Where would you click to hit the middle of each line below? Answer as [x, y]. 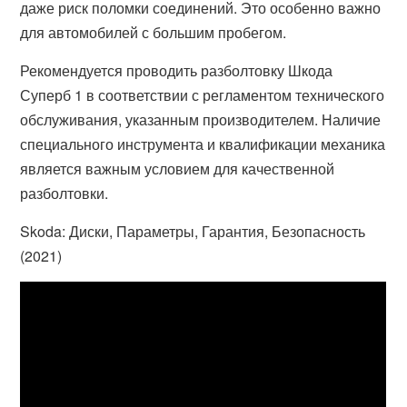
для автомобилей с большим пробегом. [154, 32]
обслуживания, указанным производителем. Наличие [201, 119]
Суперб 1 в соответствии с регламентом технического [203, 95]
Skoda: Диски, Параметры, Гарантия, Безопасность [193, 231]
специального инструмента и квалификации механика [203, 144]
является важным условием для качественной [178, 169]
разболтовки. [65, 193]
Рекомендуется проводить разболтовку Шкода [177, 70]
